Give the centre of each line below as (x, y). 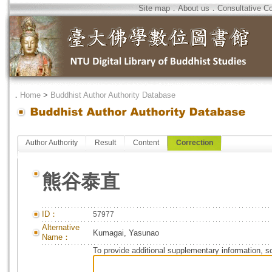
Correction (195, 143)
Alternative (61, 227)
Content (146, 143)
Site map (154, 8)
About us (194, 8)
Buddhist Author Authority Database (113, 95)
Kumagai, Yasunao (126, 233)
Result (105, 143)
